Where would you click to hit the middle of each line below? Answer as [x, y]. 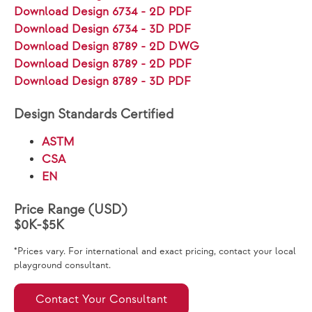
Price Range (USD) [70, 210]
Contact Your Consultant [101, 299]
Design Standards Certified [94, 115]
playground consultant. [62, 265]
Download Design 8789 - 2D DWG [107, 47]
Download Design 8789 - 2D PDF [103, 64]
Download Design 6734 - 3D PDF [102, 29]
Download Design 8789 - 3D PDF [102, 81]
